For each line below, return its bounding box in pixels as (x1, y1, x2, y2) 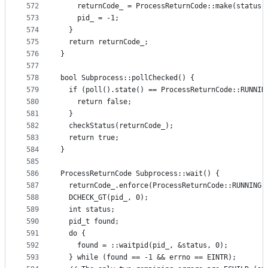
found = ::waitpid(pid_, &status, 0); (60, 241, 228, 250)
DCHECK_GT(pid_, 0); (60, 193, 148, 202)
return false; (60, 98, 132, 106)
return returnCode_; (60, 38, 148, 47)
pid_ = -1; (60, 14, 119, 23)
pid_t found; (60, 217, 119, 226)
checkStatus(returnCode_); (60, 121, 173, 130)
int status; (60, 205, 115, 214)
